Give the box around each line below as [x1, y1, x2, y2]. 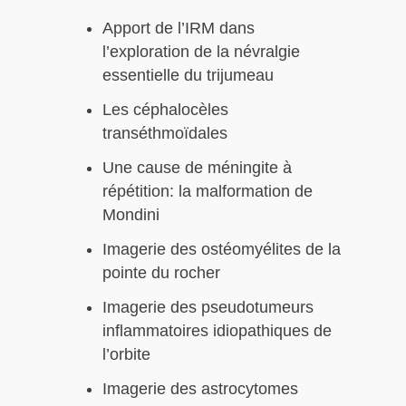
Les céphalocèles [102, 101, 228, 120]
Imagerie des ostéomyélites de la [102, 240, 341, 259]
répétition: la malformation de [102, 182, 313, 201]
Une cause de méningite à [102, 159, 292, 178]
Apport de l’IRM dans [102, 19, 255, 38]
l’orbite [102, 345, 150, 364]
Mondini [102, 206, 159, 225]
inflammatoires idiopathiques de [102, 322, 332, 341]
